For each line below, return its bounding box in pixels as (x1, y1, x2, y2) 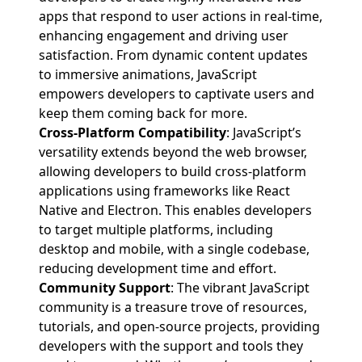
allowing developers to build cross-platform (39, 162, 306, 181)
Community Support (39, 279, 170, 297)
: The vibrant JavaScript (170, 279, 309, 297)
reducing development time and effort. (39, 259, 276, 278)
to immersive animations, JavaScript (39, 65, 257, 84)
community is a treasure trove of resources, (39, 298, 307, 317)
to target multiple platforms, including (39, 221, 273, 239)
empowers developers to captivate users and (39, 85, 314, 103)
